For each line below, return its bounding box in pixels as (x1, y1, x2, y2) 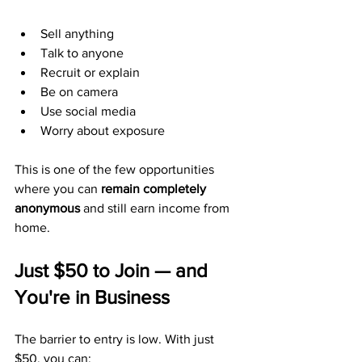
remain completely (101, 182, 209, 196)
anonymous (15, 201, 80, 215)
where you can (15, 182, 101, 196)
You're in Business (15, 286, 170, 308)
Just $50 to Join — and (15, 259, 213, 281)
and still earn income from (80, 201, 233, 215)
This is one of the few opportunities (15, 162, 217, 176)
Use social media (40, 104, 136, 118)
